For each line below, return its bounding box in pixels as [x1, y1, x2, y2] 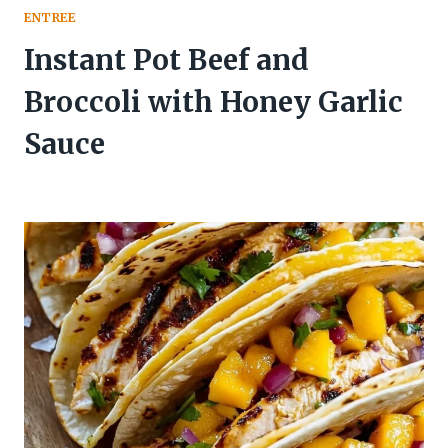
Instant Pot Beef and [24, 41, 309, 78]
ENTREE [24, 9, 76, 25]
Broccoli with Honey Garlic [24, 83, 403, 120]
